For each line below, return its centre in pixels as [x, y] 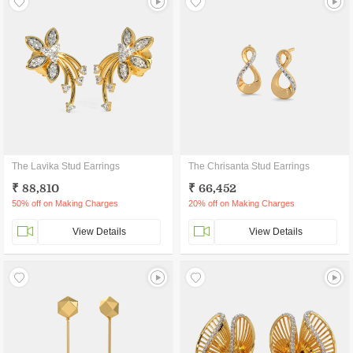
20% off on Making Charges [242, 203]
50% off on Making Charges [65, 203]
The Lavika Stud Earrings [66, 166]
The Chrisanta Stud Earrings [249, 166]
